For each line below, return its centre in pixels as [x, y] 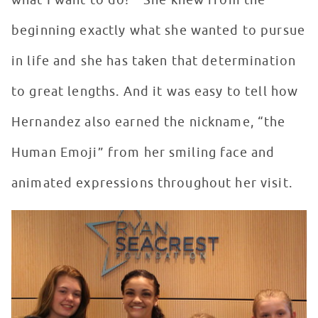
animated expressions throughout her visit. [152, 183]
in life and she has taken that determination [154, 61]
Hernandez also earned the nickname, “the [149, 122]
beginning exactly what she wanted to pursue [159, 31]
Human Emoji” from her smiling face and [143, 153]
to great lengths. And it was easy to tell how [155, 92]
